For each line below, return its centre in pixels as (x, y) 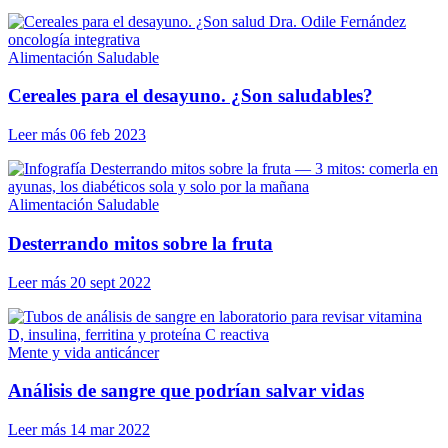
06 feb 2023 (108, 135)
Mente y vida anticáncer (83, 352)
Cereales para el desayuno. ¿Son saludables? (190, 96)
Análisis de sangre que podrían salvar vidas (186, 391)
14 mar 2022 (110, 430)
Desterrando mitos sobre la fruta (140, 243)
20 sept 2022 (110, 282)
